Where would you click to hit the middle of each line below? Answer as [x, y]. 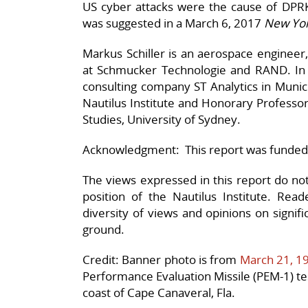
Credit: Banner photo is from [161, 259]
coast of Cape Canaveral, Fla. [159, 292]
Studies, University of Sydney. [162, 119]
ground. [103, 229]
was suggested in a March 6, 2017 [172, 23]
